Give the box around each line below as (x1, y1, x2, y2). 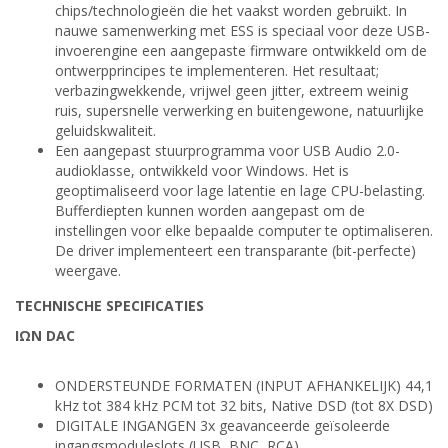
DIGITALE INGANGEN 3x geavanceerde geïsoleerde (55, 416, 390, 436)
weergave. (55, 261, 121, 281)
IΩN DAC (15, 326, 75, 346)
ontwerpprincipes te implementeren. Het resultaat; (55, 61, 379, 81)
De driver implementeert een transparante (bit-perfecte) (55, 241, 416, 261)
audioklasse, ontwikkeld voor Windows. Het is (55, 161, 349, 181)
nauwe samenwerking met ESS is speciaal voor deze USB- (55, 21, 430, 41)
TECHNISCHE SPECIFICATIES (15, 296, 204, 316)
